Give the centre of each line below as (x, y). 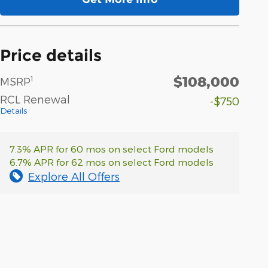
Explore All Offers (74, 176)
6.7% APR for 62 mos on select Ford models (112, 162)
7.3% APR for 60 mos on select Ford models (112, 148)
